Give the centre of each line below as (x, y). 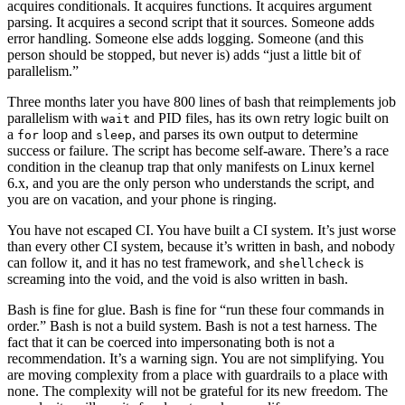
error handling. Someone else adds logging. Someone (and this (185, 39)
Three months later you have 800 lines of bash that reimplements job (202, 102)
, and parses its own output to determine (245, 135)
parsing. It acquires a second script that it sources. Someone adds (191, 23)
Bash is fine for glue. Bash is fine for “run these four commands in (196, 310)
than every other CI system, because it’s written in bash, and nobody (201, 247)
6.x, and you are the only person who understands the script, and (191, 184)
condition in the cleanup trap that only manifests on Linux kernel (191, 167)
